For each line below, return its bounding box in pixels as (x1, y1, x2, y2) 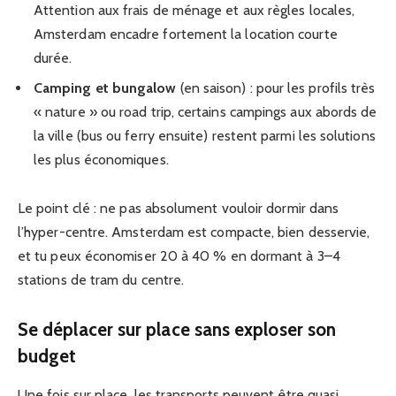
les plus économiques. (34, 150, 169, 168)
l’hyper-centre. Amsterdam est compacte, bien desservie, (18, 224, 370, 241)
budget (18, 344, 77, 367)
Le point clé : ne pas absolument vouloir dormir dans (18, 200, 339, 217)
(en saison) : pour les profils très (176, 79, 376, 96)
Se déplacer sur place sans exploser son (18, 317, 337, 340)
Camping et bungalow (34, 79, 177, 96)
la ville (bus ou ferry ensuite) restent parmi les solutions (34, 126, 376, 144)
